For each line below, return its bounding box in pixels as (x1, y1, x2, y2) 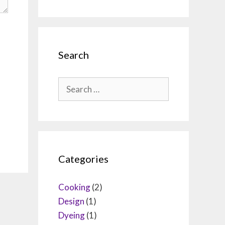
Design (58, 196, 84, 206)
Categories (58, 153, 108, 165)
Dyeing (58, 210, 85, 220)
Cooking (58, 182, 90, 192)
